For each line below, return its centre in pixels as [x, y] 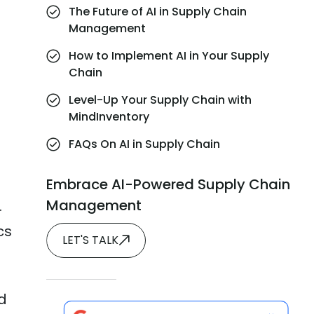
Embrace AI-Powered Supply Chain [169, 184]
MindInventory [111, 117]
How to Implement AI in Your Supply [169, 56]
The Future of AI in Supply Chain [158, 12]
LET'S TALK [91, 240]
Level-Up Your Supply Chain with [161, 100]
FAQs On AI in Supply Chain [145, 144]
